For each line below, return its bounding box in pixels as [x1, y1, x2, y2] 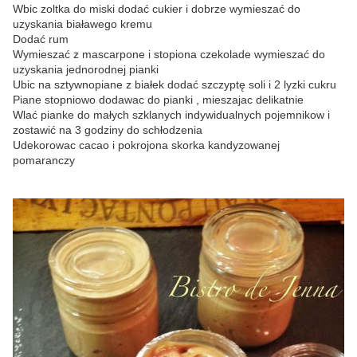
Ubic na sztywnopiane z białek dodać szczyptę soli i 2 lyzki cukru [13, 78, 336, 91]
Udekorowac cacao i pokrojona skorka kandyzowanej [13, 139, 280, 151]
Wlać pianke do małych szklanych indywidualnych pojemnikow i [13, 108, 330, 121]
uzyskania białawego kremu [13, 18, 152, 30]
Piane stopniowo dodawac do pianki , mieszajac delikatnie [13, 93, 307, 106]
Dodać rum [13, 33, 69, 45]
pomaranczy [13, 154, 75, 167]
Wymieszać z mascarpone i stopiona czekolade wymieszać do [13, 48, 325, 61]
